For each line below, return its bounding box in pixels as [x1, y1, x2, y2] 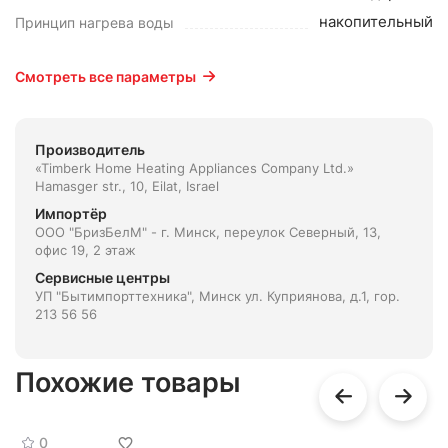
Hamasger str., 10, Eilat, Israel [35, 178, 219, 194]
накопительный [319, 12, 433, 31]
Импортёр [35, 205, 107, 222]
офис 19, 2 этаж [35, 242, 136, 258]
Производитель [35, 141, 145, 158]
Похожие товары [15, 366, 240, 399]
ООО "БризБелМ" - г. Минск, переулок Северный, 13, [35, 224, 381, 240]
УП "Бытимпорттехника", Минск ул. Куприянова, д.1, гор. [35, 288, 400, 304]
